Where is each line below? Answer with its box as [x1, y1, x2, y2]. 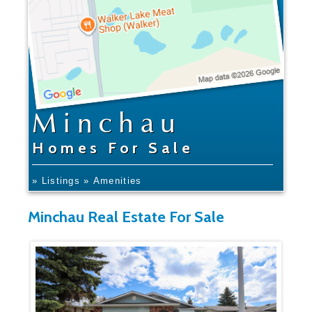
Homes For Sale [32, 139, 194, 157]
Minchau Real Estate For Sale [28, 207, 224, 226]
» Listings [32, 175, 80, 187]
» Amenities [93, 175, 142, 187]
